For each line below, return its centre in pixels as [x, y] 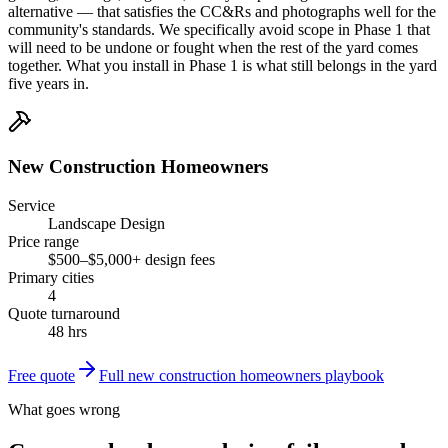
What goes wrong [64, 409]
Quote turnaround [64, 313]
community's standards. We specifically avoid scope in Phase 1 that [219, 30]
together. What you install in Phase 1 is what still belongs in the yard [222, 66]
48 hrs [67, 331]
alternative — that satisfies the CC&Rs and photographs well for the [222, 12]
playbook [352, 375]
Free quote [41, 375]
